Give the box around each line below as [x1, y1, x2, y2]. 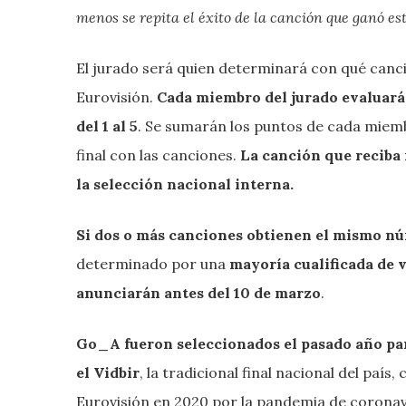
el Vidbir [76, 362, 140, 382]
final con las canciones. [76, 145, 240, 164]
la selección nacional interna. [76, 174, 294, 193]
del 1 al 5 [76, 116, 138, 135]
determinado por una [76, 254, 229, 273]
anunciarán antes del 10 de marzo [76, 283, 321, 302]
